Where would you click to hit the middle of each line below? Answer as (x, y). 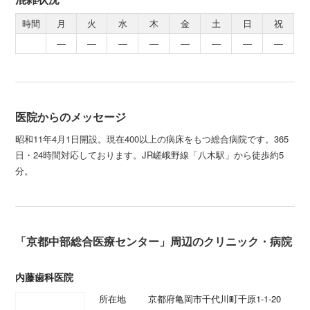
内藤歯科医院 (45, 277)
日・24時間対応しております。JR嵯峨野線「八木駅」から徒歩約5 (150, 155)
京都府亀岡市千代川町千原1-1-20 (214, 299)
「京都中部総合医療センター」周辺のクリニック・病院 (154, 241)
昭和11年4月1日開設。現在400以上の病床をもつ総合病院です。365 (152, 139)
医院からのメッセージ (71, 117)
